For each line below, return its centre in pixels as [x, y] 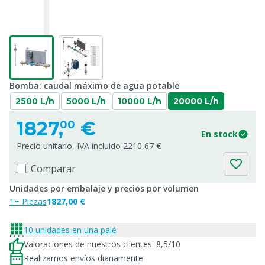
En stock [219, 134]
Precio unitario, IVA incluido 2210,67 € [89, 146]
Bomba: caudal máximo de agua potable [94, 85]
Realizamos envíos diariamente [83, 258]
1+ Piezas [28, 201]
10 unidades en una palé [70, 230]
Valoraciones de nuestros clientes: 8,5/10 [102, 244]
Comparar [53, 169]
